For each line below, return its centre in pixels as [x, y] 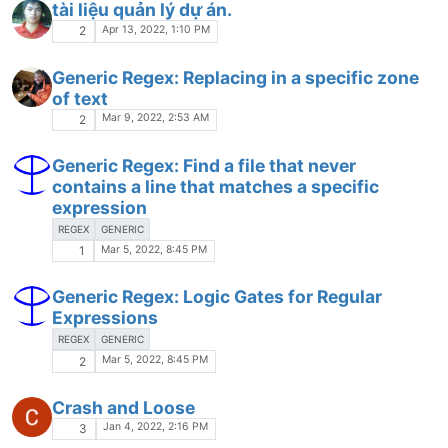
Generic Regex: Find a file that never [204, 165]
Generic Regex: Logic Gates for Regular [217, 297]
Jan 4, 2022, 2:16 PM [156, 427]
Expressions [105, 318]
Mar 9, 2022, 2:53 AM [156, 118]
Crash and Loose [123, 407]
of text [80, 98]
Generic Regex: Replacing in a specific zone [235, 77]
